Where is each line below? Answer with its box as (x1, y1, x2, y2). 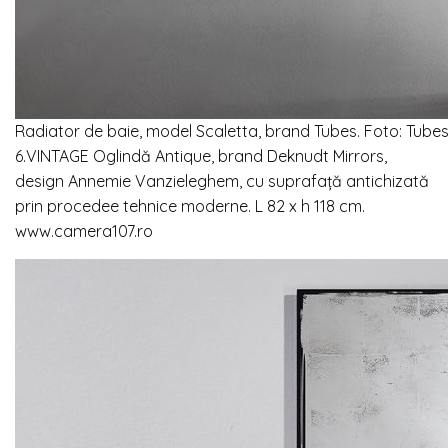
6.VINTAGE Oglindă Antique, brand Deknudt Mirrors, (15, 146, 387, 167)
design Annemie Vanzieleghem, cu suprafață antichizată (15, 171, 429, 192)
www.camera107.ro (15, 221, 153, 242)
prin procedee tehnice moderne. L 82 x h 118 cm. (15, 196, 365, 217)
